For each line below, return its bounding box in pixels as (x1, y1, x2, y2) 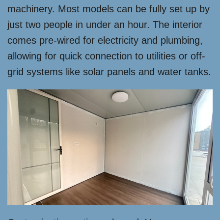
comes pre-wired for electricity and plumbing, (7, 35, 203, 46)
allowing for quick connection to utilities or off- (7, 51, 205, 61)
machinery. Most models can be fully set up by (7, 3, 210, 14)
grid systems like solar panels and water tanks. (7, 66, 211, 77)
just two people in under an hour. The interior (7, 19, 202, 30)
